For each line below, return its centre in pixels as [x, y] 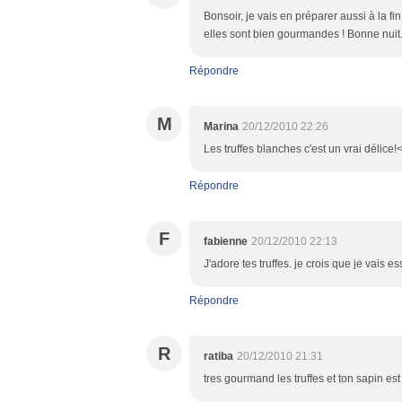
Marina [221, 127]
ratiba [218, 356]
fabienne [226, 241]
